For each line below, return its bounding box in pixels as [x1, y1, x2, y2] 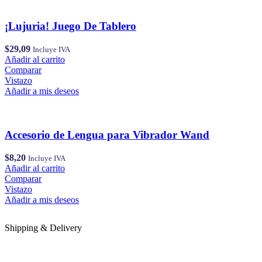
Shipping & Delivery [5, 222, 82, 233]
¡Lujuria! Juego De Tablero [5, 20, 136, 33]
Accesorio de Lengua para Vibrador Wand [5, 128, 209, 141]
